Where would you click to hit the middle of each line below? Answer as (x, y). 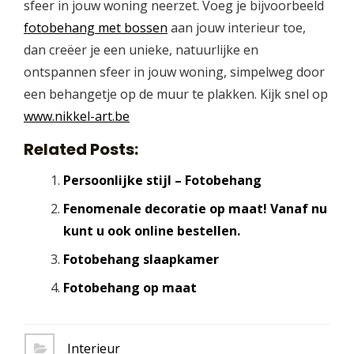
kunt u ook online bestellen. (151, 230)
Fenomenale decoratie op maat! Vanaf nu (195, 208)
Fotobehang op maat (130, 287)
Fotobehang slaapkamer (141, 259)
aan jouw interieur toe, (237, 27)
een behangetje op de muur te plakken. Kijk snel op (176, 94)
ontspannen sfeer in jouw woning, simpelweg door (174, 72)
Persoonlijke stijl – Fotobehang (162, 180)
